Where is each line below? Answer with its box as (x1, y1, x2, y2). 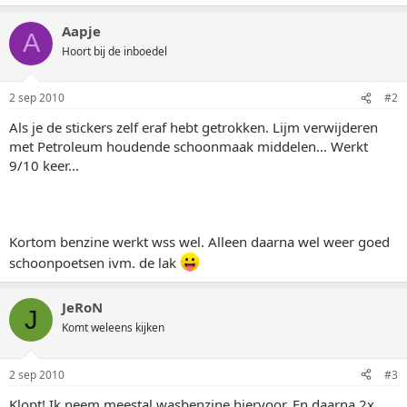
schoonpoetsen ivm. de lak (9, 253, 180, 272)
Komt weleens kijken (62, 320, 164, 335)
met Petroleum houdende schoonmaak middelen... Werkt (9, 137, 368, 155)
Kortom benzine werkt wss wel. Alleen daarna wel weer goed (9, 233, 390, 251)
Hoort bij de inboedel (62, 43, 167, 59)
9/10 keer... (9, 156, 79, 174)
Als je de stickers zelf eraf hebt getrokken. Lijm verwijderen (9, 118, 378, 136)
